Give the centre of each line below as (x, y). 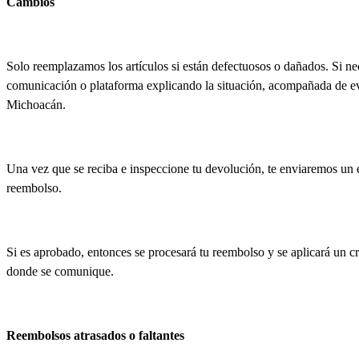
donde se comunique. (60, 271)
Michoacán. (36, 104)
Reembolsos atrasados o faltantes (95, 335)
